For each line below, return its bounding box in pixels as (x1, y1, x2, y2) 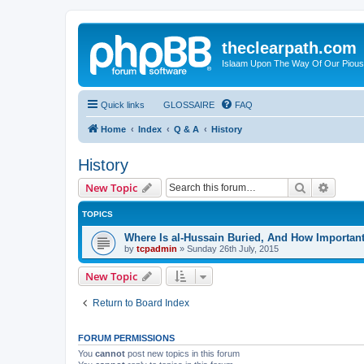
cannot (95, 348, 125, 358)
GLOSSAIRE (163, 99, 214, 110)
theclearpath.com (222, 39, 357, 57)
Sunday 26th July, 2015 (187, 243, 279, 253)
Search (306, 179, 340, 194)
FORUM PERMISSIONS (78, 332, 175, 343)
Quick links (101, 99, 145, 110)
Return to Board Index (93, 297, 189, 309)
